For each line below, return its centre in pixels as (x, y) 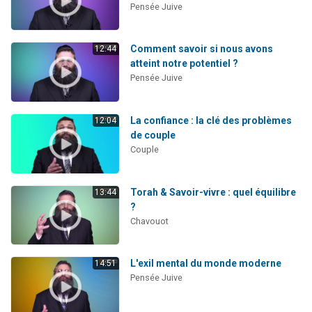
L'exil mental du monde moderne (205, 264)
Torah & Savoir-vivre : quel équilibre (213, 192)
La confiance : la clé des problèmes (211, 120)
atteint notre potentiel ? (184, 64)
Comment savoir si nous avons (201, 49)
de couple (153, 135)
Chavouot (149, 221)
